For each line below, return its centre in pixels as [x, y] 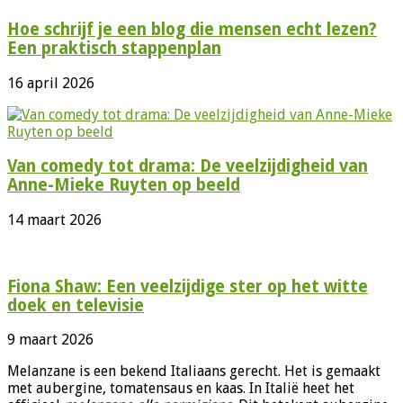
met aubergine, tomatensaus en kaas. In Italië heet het [181, 389]
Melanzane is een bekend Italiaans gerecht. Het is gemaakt [194, 372]
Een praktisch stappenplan [114, 48]
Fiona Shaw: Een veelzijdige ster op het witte [188, 286]
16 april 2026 [51, 83]
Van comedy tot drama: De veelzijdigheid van [188, 166]
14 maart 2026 [54, 219]
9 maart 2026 [50, 340]
